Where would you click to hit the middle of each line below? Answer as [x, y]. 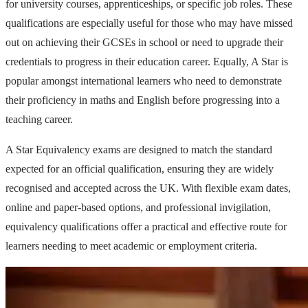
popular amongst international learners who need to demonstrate [144, 80]
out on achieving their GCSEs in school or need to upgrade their [144, 42]
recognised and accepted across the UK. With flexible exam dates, [148, 188]
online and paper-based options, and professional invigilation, [138, 207]
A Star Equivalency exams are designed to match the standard [139, 149]
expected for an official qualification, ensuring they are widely [140, 168]
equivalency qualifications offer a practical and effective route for [146, 226]
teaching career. [39, 119]
